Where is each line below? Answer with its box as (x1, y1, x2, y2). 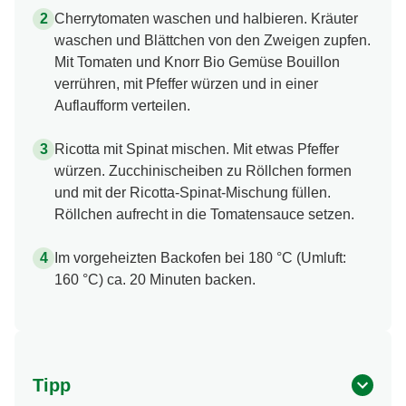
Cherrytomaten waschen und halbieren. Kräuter (54, 11, 358, 27)
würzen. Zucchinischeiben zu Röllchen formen (54, 163, 352, 179)
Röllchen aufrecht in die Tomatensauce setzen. (54, 207, 354, 223)
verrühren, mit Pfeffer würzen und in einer (54, 76, 318, 92)
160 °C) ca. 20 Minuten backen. (54, 272, 256, 288)
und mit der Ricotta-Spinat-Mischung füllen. (54, 185, 331, 201)
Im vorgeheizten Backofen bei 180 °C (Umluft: (54, 250, 346, 266)
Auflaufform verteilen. (54, 98, 190, 114)
